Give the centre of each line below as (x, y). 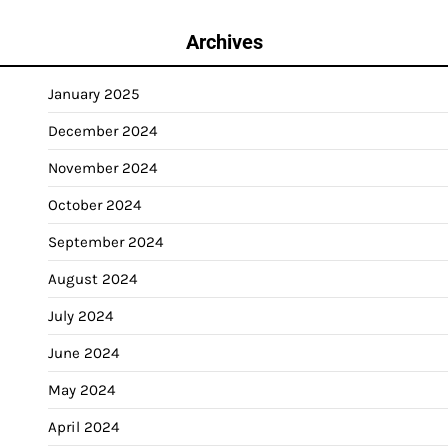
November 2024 (102, 167)
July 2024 (80, 315)
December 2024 (102, 130)
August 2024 (92, 278)
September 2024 (105, 241)
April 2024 (83, 426)
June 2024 (83, 352)
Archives (224, 41)
